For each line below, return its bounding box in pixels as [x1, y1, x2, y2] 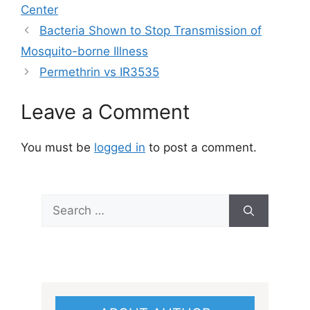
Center [21, 3, 58, 17]
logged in [94, 140, 145, 154]
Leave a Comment [21, 99, 190, 124]
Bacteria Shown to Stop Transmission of [39, 24, 262, 38]
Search [41, 195, 80, 210]
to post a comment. [145, 140, 257, 154]
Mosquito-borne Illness [21, 44, 148, 59]
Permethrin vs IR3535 [39, 65, 160, 80]
